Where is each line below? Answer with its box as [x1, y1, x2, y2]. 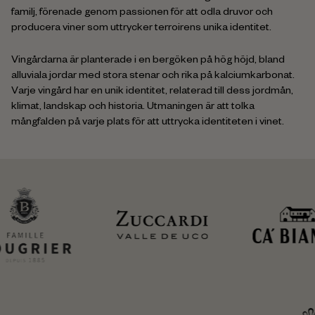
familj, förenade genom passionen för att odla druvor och [11, 7, 273, 19]
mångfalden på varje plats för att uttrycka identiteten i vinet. [11, 117, 284, 129]
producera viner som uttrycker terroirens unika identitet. [11, 22, 271, 34]
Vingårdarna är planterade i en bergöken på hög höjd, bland [11, 55, 285, 67]
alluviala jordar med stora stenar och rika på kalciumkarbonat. [11, 70, 295, 82]
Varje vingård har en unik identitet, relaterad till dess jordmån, [11, 86, 293, 98]
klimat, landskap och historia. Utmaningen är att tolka [11, 101, 255, 113]
